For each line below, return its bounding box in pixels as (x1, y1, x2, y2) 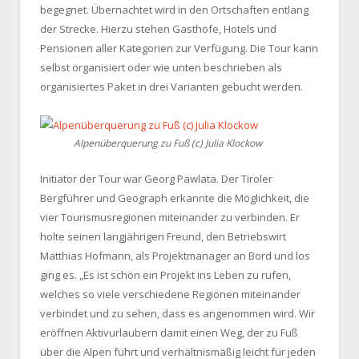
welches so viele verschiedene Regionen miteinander (40, 287, 301, 302)
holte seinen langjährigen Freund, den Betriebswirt (40, 229, 286, 244)
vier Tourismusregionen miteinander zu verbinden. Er (40, 210, 300, 225)
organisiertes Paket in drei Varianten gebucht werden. (40, 79, 303, 95)
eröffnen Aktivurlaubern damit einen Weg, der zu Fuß (40, 325, 298, 341)
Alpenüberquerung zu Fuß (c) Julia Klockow (73, 136, 262, 151)
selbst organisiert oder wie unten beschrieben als (40, 60, 282, 75)
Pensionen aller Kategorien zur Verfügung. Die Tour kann (40, 41, 318, 56)
